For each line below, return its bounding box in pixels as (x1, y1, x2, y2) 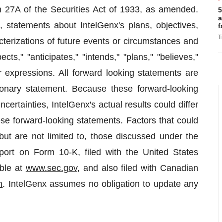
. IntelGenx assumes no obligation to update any (2, 179, 199, 189)
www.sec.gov (25, 163, 77, 173)
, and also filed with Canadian (77, 163, 199, 173)
